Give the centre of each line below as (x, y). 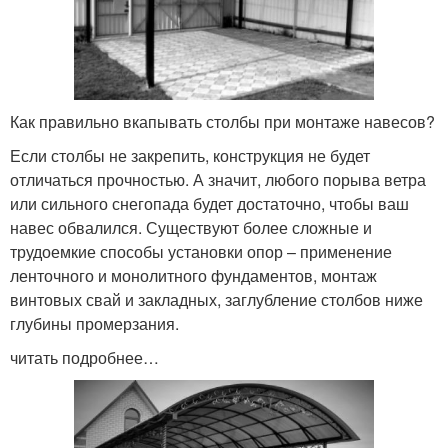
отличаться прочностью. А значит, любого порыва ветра (218, 179)
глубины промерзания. (94, 323)
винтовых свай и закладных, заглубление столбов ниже (216, 299)
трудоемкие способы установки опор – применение (201, 251)
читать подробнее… (84, 357)
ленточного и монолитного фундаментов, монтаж (193, 275)
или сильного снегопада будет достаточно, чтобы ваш (209, 203)
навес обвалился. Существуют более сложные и (191, 227)
